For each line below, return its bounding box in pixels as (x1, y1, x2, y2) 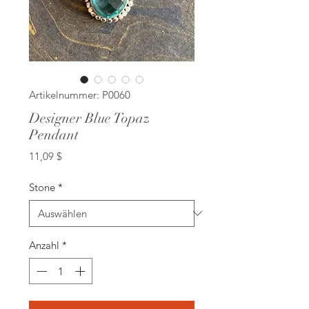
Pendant (29, 126, 79, 143)
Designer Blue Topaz (29, 109, 150, 127)
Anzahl (29, 238, 59, 252)
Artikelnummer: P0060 (29, 88, 130, 101)
